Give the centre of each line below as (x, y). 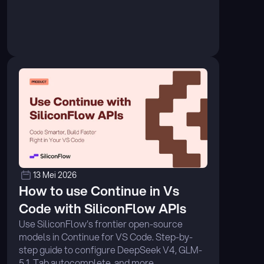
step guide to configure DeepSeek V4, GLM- (110, 250)
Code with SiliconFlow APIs (103, 208)
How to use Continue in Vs (99, 191)
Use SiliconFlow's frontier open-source (101, 224)
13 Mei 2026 (55, 175)
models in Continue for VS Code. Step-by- (106, 237)
